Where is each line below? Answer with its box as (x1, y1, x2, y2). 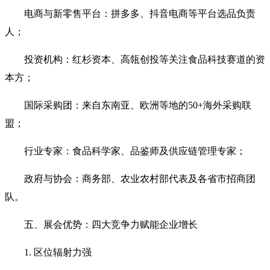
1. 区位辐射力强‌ (24, 246, 92, 257)
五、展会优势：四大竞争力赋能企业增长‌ (24, 219, 198, 230)
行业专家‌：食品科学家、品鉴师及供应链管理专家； (24, 145, 246, 156)
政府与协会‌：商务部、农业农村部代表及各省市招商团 (24, 173, 256, 184)
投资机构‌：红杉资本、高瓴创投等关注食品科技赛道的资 (24, 54, 265, 64)
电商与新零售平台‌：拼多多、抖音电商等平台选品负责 (24, 8, 256, 19)
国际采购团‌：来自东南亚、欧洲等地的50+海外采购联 (24, 99, 251, 110)
